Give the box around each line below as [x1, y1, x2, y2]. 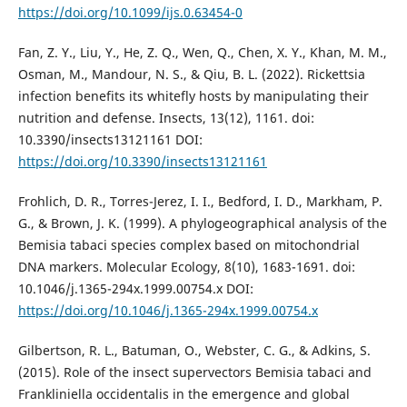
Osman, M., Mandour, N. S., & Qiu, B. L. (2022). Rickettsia [17, 65, 365, 83]
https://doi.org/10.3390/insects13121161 [17, 152, 267, 170]
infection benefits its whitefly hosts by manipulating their [17, 86, 369, 104]
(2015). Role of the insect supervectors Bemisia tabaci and [17, 362, 372, 381]
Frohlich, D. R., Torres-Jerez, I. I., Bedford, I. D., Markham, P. [17, 192, 382, 210]
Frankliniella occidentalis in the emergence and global [17, 384, 350, 402]
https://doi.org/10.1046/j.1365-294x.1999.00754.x [17, 301, 318, 319]
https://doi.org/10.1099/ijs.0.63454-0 [17, 3, 243, 21]
